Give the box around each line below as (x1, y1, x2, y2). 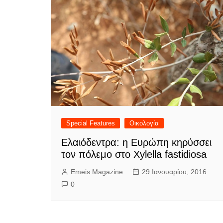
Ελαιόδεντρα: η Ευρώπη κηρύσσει (61, 136, 212, 148)
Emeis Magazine (71, 167, 123, 176)
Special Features (66, 119, 115, 127)
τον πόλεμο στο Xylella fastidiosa (61, 148, 207, 160)
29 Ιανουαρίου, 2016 (142, 167, 207, 176)
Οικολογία (129, 119, 159, 127)
